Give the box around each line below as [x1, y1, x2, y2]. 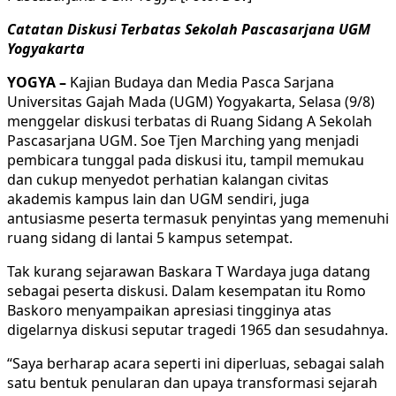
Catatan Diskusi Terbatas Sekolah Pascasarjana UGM [7, 19, 370, 39]
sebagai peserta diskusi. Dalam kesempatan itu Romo [7, 280, 366, 301]
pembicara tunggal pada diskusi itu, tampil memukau [7, 149, 364, 170]
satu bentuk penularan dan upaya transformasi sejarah [7, 372, 377, 392]
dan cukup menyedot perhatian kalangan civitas [7, 169, 329, 189]
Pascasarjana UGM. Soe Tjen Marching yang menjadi [7, 130, 359, 150]
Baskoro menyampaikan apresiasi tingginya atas [7, 300, 331, 320]
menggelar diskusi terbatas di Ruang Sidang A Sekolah [7, 110, 372, 131]
